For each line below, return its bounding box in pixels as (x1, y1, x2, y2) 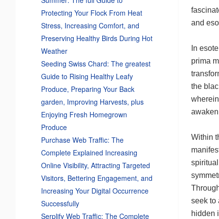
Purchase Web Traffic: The (41, 134, 124, 145)
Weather (41, 45, 67, 56)
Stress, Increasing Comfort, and (41, 20, 139, 30)
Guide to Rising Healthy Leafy (41, 71, 133, 81)
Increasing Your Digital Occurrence (41, 185, 149, 196)
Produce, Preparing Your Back (41, 84, 134, 94)
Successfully (41, 198, 79, 208)
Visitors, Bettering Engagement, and (41, 173, 153, 183)
